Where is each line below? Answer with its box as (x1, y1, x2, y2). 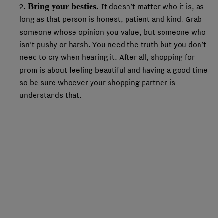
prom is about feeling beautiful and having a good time (19, 65, 208, 74)
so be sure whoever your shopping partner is (19, 78, 175, 87)
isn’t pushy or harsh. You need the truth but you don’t (19, 40, 206, 49)
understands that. (19, 91, 82, 100)
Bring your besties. (28, 1, 101, 11)
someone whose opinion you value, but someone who (19, 27, 206, 36)
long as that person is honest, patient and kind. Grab (19, 15, 202, 24)
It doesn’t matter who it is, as (101, 2, 204, 11)
